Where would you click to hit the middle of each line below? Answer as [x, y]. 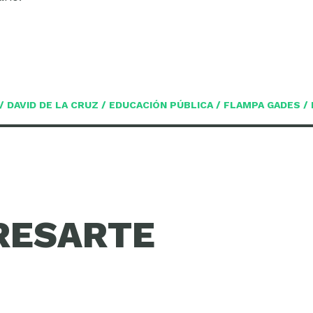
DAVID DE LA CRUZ [53, 104]
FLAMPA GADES [262, 104]
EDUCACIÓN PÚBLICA [161, 104]
